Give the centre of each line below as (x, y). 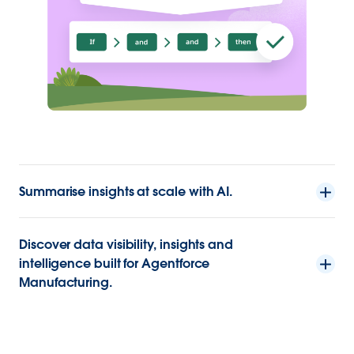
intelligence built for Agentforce (115, 264)
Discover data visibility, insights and (126, 245)
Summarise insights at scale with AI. (126, 192)
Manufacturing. (66, 283)
